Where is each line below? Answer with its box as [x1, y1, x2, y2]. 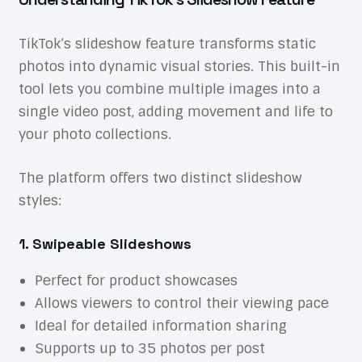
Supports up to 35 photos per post [34, 339, 265, 358]
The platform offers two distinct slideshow [18, 169, 302, 187]
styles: [18, 192, 61, 210]
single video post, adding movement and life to [18, 103, 333, 121]
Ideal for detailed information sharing [34, 317, 287, 335]
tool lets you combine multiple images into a [18, 80, 321, 99]
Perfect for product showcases [34, 271, 238, 290]
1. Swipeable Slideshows [18, 234, 192, 254]
